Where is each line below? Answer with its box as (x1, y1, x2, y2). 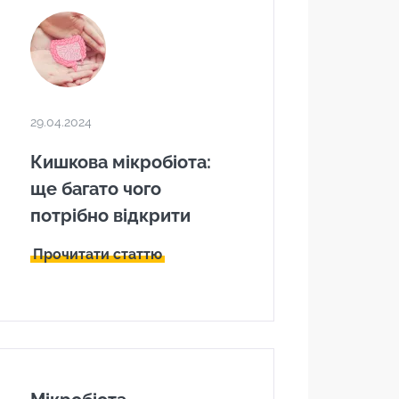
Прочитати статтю (33, 246, 163, 263)
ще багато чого (30, 178, 162, 199)
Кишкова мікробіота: (30, 151, 212, 173)
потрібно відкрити (30, 205, 191, 226)
